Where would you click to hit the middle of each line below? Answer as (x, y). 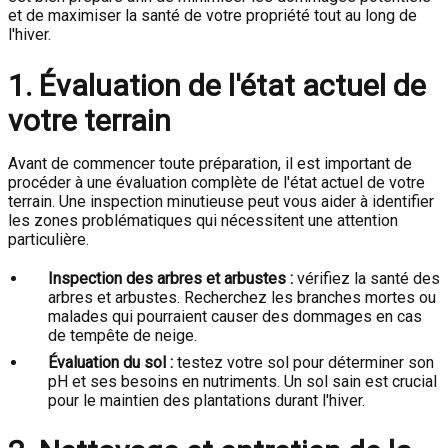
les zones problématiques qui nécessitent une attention (203, 221)
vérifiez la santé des (366, 279)
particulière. (48, 240)
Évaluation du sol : (110, 363)
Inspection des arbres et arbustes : (170, 279)
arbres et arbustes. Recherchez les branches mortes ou (242, 298)
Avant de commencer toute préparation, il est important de (210, 164)
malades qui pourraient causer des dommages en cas (235, 317)
